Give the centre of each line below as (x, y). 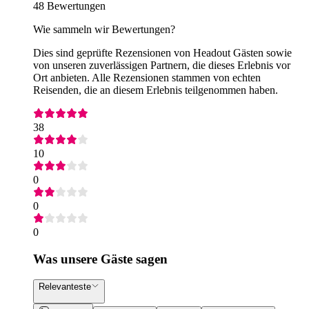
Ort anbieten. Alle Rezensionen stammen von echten (147, 77)
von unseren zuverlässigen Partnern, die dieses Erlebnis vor (162, 65)
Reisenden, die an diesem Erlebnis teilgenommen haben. (156, 90)
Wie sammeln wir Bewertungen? (104, 29)
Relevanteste (65, 287)
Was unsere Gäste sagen (100, 259)
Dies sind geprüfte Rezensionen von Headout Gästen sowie (162, 52)
